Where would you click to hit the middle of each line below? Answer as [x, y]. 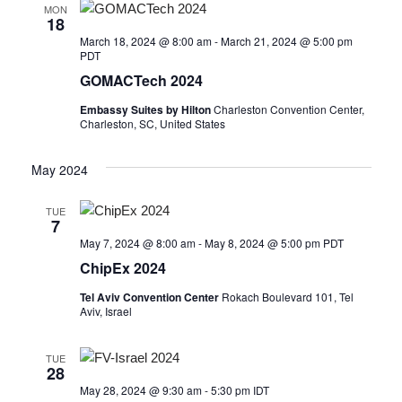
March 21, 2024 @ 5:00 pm [286, 40]
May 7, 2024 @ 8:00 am [137, 242]
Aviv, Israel [105, 310]
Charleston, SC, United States [152, 123]
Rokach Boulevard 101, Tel [287, 296]
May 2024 [59, 169]
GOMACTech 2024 [141, 80]
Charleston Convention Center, [288, 109]
